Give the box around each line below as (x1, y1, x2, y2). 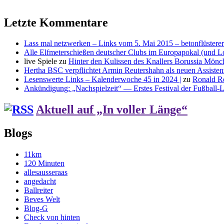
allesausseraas (24, 168, 67, 177)
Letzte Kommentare (4, 15, 108, 29)
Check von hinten (24, 213, 80, 222)
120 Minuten (24, 159, 64, 168)
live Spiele (24, 57, 57, 66)
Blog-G (24, 204, 48, 213)
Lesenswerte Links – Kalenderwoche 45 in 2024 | (24, 75, 181, 84)
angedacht (24, 177, 56, 186)
